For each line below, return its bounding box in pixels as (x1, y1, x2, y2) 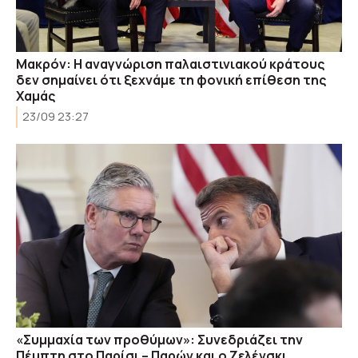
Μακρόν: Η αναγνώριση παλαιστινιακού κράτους (16, 55, 324, 73)
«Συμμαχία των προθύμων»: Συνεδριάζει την (16, 330, 303, 348)
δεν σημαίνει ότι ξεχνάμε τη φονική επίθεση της (16, 71, 326, 89)
